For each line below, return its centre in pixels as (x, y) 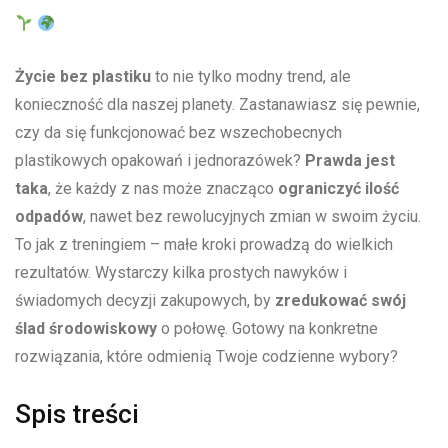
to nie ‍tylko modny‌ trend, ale (251, 77)
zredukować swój (340, 301)
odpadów (49, 217)
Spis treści (77, 414)
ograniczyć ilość (338, 189)
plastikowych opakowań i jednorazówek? (160, 161)
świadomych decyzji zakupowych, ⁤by (145, 301)
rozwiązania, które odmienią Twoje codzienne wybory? (206, 357)
